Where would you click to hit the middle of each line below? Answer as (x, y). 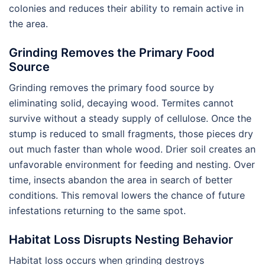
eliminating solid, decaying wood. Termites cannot (121, 103)
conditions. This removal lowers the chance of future (127, 195)
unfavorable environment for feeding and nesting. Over (132, 165)
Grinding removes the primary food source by (112, 88)
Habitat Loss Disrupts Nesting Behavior (121, 240)
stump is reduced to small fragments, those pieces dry (131, 134)
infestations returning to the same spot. (97, 211)
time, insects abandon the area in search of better (121, 180)
